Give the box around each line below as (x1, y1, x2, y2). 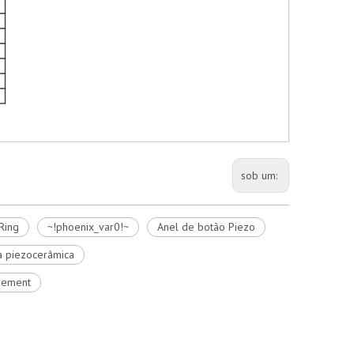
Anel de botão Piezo (157, 220, 255, 234)
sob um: (241, 168, 281, 183)
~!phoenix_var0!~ (47, 220, 129, 234)
